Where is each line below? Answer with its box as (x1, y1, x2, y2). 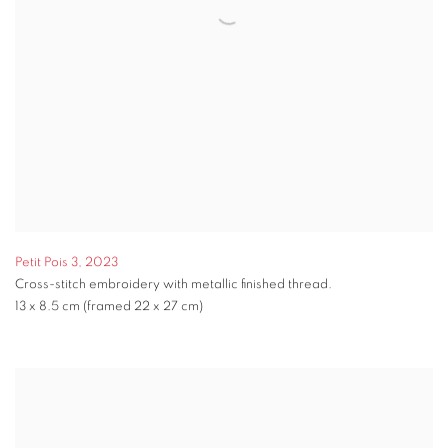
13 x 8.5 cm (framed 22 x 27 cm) (15, 299, 203, 313)
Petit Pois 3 (15, 255, 78, 269)
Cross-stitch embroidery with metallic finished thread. (15, 277, 332, 291)
